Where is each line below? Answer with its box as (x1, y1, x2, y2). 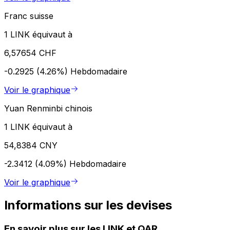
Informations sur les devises (4, 197, 172, 213)
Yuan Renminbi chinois (4, 103, 92, 113)
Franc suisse (4, 10, 53, 21)
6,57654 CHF (4, 47, 56, 58)
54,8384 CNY (4, 140, 57, 150)
